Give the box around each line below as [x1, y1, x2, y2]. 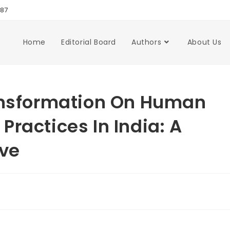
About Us [187, 37, 222, 47]
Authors [131, 37, 162, 47]
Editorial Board [61, 37, 116, 47]
